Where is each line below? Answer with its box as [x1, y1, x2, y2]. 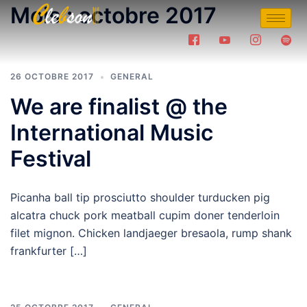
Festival [10, 145, 91, 172]
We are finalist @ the [10, 93, 228, 120]
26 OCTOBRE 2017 [10, 71, 94, 82]
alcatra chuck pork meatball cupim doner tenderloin [10, 208, 280, 222]
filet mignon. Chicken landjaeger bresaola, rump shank [10, 226, 292, 240]
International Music [10, 119, 213, 146]
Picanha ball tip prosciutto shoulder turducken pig [10, 191, 270, 204]
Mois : [10, 2, 78, 29]
